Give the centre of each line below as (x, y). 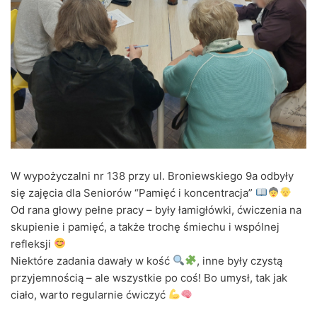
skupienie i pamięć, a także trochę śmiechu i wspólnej (145, 226)
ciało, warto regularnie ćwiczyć (90, 294)
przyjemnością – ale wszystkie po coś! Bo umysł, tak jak (149, 277)
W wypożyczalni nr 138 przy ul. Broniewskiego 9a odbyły (152, 175)
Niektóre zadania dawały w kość (92, 260)
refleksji (32, 243)
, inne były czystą (240, 260)
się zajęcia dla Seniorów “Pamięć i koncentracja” (133, 192)
